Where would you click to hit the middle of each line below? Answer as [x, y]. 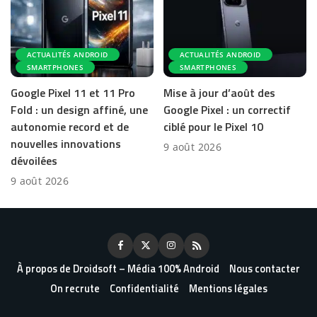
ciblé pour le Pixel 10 [213, 127]
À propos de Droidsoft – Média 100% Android [118, 269]
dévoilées [34, 161]
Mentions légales [228, 289]
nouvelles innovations [66, 144]
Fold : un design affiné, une [79, 110]
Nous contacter [265, 269]
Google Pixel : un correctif [227, 110]
